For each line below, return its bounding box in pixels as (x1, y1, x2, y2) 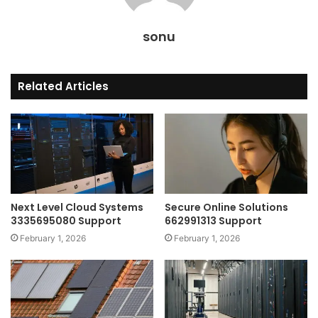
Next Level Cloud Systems (11, 200, 143, 215)
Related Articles (18, 78, 109, 94)
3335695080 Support (11, 214, 121, 229)
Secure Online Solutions (165, 200, 288, 215)
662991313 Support (165, 214, 262, 229)
